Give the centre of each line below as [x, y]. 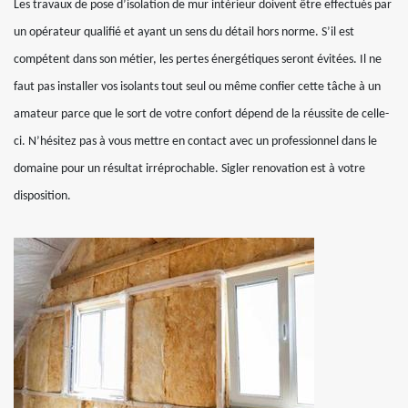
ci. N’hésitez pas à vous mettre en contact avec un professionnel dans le [195, 142]
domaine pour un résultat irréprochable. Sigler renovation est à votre [189, 169]
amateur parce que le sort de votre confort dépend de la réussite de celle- [201, 114]
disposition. [42, 196]
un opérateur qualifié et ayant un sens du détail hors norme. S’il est [184, 32]
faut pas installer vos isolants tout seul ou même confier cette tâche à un [197, 87]
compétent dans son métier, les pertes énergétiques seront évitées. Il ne [198, 60]
